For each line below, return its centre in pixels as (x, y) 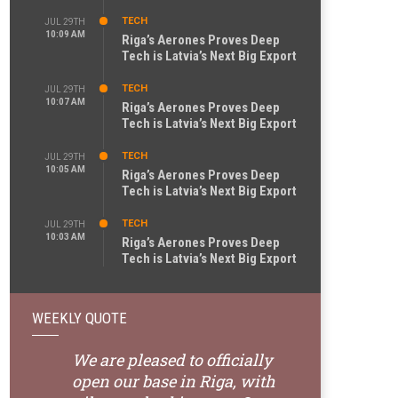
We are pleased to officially (172, 360)
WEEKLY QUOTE (80, 318)
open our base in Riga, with (174, 381)
